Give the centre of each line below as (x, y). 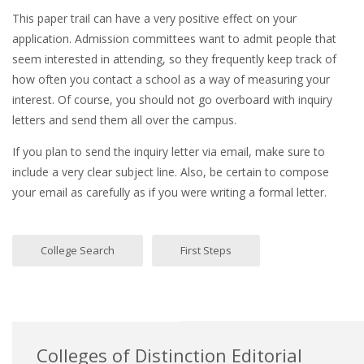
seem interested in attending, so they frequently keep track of (174, 58)
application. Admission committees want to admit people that (174, 38)
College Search (78, 250)
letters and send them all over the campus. (124, 119)
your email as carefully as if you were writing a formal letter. (169, 192)
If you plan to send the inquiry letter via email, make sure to (169, 151)
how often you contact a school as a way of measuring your (171, 79)
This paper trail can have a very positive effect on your (154, 18)
